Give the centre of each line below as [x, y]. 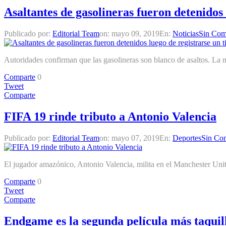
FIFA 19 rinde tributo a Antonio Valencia [110, 116]
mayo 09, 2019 [135, 34]
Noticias [186, 34]
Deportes [187, 138]
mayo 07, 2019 [135, 138]
